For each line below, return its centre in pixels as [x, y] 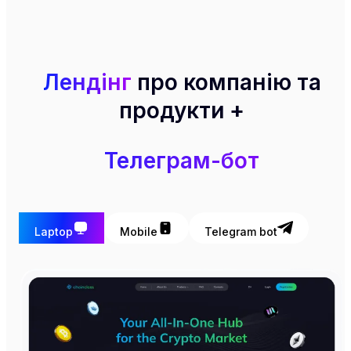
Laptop [54, 231]
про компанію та [229, 82]
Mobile [139, 231]
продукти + [182, 110]
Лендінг [87, 82]
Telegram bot [241, 231]
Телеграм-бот [182, 160]
